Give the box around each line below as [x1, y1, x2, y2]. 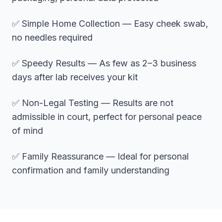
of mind [12, 125, 43, 136]
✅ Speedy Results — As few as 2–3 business [12, 58, 196, 68]
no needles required [12, 32, 93, 43]
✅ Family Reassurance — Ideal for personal [12, 151, 189, 162]
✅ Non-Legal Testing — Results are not [12, 98, 173, 108]
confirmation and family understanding [12, 165, 169, 175]
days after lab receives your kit [12, 72, 138, 82]
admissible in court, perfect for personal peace [12, 111, 202, 122]
